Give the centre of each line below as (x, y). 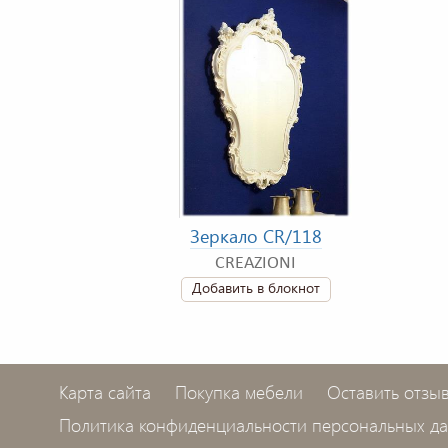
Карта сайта (105, 392)
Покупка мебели (239, 392)
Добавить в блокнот (255, 288)
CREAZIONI (255, 264)
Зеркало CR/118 (255, 236)
